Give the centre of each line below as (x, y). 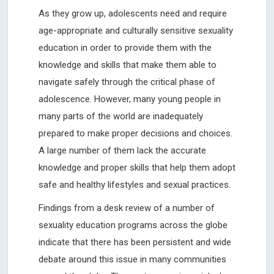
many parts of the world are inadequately (121, 117)
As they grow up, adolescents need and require (133, 14)
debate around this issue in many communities (132, 260)
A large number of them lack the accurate (122, 151)
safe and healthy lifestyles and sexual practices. (136, 185)
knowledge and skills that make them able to (128, 65)
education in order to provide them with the (125, 48)
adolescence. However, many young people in (130, 99)
